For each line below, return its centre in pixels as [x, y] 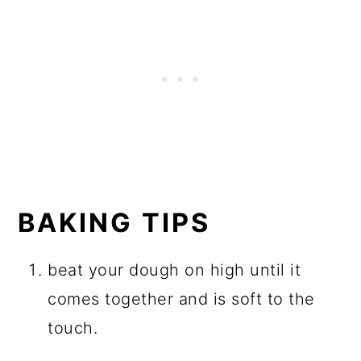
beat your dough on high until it [174, 270]
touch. [73, 328]
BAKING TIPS [114, 222]
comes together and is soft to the [181, 299]
